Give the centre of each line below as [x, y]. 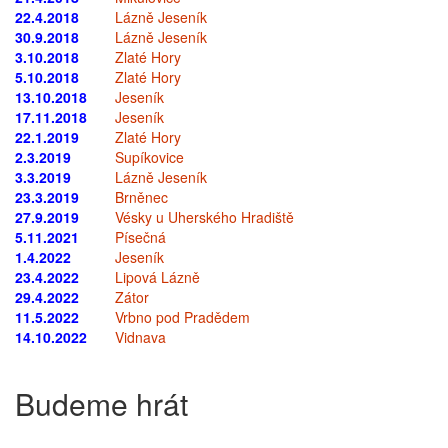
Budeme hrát [101, 403]
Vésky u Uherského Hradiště [204, 217]
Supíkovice [149, 157]
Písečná [140, 237]
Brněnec [141, 197]
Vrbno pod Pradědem [182, 317]
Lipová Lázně [157, 277]
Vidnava [140, 337]
